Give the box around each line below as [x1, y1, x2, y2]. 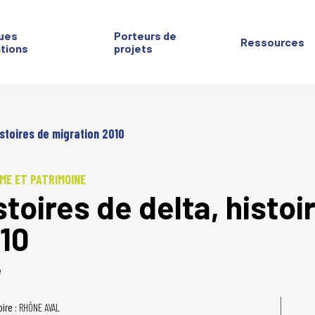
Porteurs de [114, 29, 177, 42]
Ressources [240, 35, 305, 49]
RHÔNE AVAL [19, 301, 60, 314]
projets [114, 41, 153, 55]
